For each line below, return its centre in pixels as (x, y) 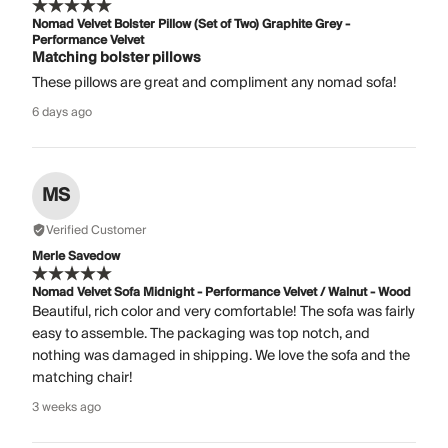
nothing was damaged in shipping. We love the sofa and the (221, 355)
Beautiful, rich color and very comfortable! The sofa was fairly (223, 311)
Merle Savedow (76, 256)
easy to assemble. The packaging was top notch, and (201, 333)
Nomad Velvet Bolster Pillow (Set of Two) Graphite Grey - (191, 24)
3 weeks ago (66, 407)
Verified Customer (96, 230)
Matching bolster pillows (116, 57)
